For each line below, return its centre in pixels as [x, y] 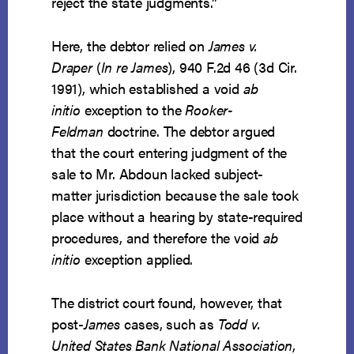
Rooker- [209, 110]
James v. [233, 46]
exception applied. [137, 259]
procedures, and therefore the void [158, 238]
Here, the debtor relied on [130, 46]
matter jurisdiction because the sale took [175, 195]
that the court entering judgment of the [169, 153]
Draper [74, 67]
